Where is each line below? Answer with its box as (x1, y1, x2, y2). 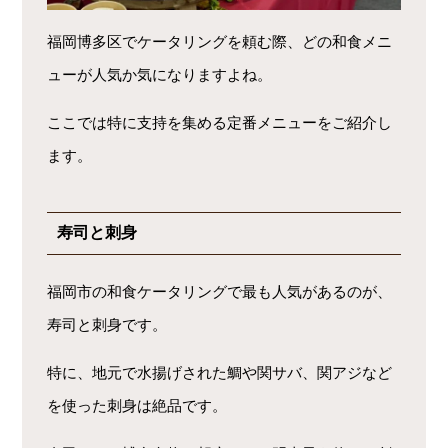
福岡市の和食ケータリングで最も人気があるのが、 (47, 282, 393, 300)
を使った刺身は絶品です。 (47, 396, 228, 414)
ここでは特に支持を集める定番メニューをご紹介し (47, 113, 393, 131)
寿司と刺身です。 (47, 315, 168, 333)
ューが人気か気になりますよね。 (47, 65, 273, 83)
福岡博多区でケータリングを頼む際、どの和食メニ (47, 32, 393, 50)
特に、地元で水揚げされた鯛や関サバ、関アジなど (47, 363, 393, 381)
